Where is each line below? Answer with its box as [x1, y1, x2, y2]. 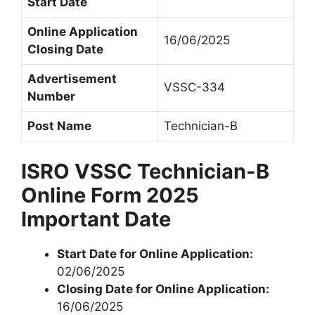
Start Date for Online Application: [57, 246, 253, 261]
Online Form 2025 [21, 182, 199, 207]
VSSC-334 [164, 80, 225, 95]
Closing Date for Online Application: [57, 281, 269, 296]
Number [27, 89, 75, 104]
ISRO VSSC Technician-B [21, 158, 269, 184]
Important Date [21, 206, 171, 231]
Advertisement [27, 72, 117, 86]
